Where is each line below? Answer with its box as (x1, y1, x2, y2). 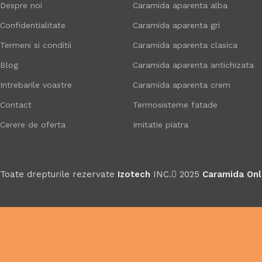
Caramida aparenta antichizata (133, 60, 254, 70)
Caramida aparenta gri (133, 20, 220, 30)
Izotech (118, 168, 150, 180)
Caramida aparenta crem (133, 80, 231, 89)
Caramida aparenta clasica (133, 40, 238, 50)
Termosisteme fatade (133, 99, 218, 109)
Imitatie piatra (133, 119, 189, 129)
